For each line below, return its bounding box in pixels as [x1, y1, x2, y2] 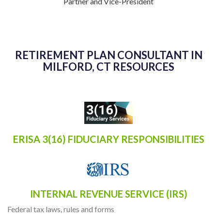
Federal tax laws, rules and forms [7, 204, 114, 214]
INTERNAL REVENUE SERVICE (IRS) [30, 187, 187, 200]
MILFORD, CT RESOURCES [43, 60, 174, 74]
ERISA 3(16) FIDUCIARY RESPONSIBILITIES [13, 133, 204, 145]
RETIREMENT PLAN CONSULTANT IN [15, 48, 202, 62]
